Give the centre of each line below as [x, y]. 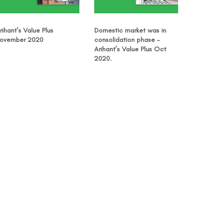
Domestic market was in [130, 30]
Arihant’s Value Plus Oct [130, 49]
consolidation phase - [127, 39]
